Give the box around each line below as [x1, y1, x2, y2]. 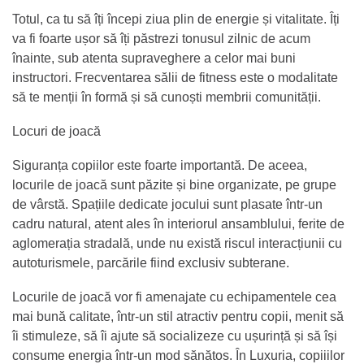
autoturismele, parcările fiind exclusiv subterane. [12, 255, 289, 270]
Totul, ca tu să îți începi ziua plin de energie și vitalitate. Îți [12, 11, 340, 26]
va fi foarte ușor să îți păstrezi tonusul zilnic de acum [12, 31, 310, 45]
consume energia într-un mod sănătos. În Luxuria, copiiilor [12, 348, 344, 362]
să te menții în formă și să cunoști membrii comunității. [12, 89, 324, 104]
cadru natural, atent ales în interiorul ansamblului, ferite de [12, 216, 344, 231]
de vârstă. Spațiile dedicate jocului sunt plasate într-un [12, 197, 323, 211]
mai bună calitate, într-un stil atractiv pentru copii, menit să [12, 309, 344, 323]
